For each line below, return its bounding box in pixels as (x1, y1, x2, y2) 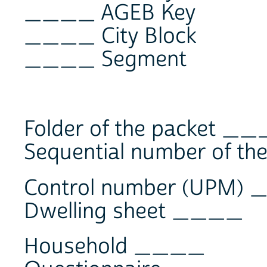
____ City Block (24, 22, 197, 50)
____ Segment (24, 45, 187, 73)
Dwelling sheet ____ (24, 197, 243, 225)
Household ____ (24, 233, 205, 261)
